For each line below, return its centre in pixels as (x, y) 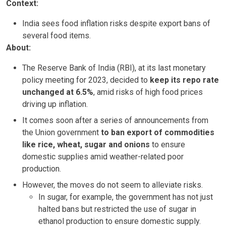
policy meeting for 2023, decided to (86, 80)
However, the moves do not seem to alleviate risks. (112, 185)
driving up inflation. (55, 104)
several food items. (56, 35)
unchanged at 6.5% (58, 92)
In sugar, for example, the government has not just (126, 197)
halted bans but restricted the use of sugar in (117, 209)
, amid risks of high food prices (148, 92)
